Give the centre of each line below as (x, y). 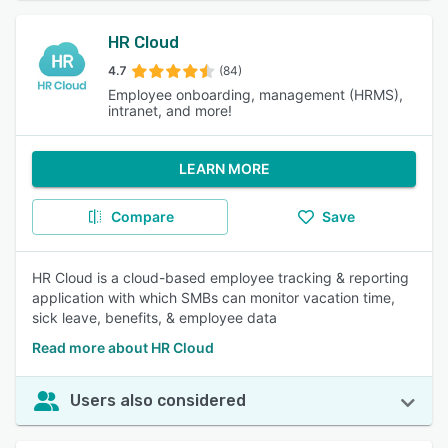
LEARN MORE (224, 168)
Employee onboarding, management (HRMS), (255, 94)
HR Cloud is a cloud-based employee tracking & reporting (220, 277)
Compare (142, 216)
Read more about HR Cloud (123, 347)
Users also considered (158, 400)
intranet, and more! (170, 110)
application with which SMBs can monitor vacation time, (213, 297)
